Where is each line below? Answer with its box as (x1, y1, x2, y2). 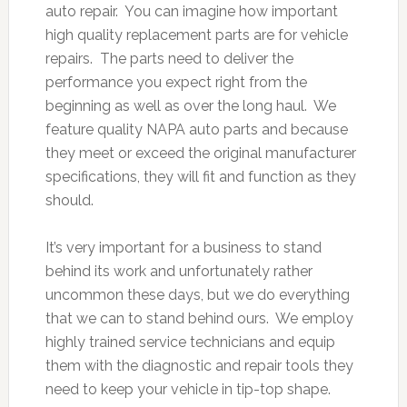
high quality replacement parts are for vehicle (45, 25, 348, 44)
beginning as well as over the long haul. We (45, 96, 336, 114)
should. (45, 191, 94, 209)
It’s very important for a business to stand (45, 238, 322, 256)
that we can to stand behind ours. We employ (45, 309, 353, 327)
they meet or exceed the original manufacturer (45, 144, 356, 162)
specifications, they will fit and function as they (45, 167, 356, 185)
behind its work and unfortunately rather (45, 262, 313, 280)
